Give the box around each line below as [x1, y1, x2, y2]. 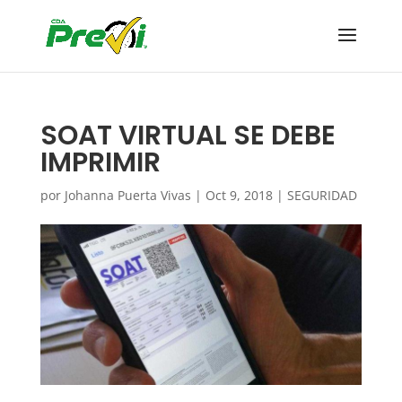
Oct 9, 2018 [205, 187, 273, 204]
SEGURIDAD [286, 187, 357, 204]
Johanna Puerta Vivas [64, 187, 191, 204]
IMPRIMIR [39, 144, 161, 181]
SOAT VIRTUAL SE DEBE [39, 117, 336, 154]
